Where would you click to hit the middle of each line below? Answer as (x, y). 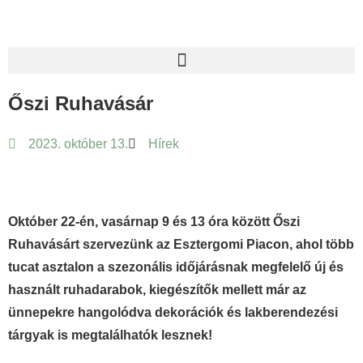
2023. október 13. (78, 144)
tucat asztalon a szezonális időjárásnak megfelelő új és (176, 267)
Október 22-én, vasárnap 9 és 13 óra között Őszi (154, 222)
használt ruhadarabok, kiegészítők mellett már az (157, 290)
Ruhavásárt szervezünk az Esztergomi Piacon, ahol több (181, 244)
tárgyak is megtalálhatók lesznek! (110, 335)
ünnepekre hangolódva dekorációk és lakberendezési (173, 312)
